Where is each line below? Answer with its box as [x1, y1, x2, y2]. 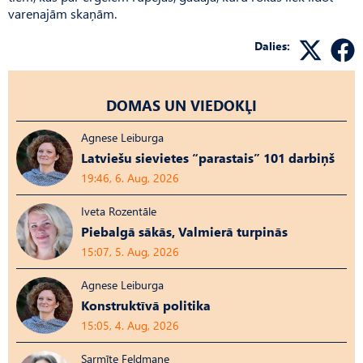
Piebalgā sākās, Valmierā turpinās [81, 222, 288, 240]
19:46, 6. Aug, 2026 [81, 169, 179, 186]
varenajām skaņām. [8, 4, 117, 22]
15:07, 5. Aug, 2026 [81, 243, 179, 259]
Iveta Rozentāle [81, 203, 156, 219]
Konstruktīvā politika [81, 296, 211, 314]
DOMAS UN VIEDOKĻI [106, 94, 257, 115]
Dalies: [254, 37, 290, 53]
